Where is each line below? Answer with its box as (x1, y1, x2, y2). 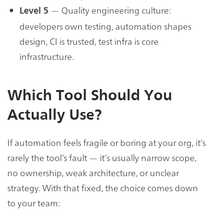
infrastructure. (19, 50, 74, 63)
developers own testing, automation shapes (19, 20, 191, 33)
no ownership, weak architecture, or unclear (7, 166, 179, 179)
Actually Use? (7, 106, 102, 124)
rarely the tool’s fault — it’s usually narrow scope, (7, 151, 197, 163)
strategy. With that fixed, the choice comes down (7, 182, 198, 194)
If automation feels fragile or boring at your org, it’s (7, 136, 206, 148)
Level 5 (19, 5, 49, 17)
